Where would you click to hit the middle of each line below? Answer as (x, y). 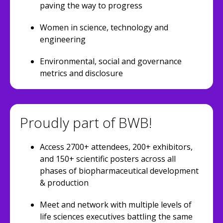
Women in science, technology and (104, 27)
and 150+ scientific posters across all (108, 159)
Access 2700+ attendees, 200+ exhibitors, (116, 147)
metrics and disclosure (81, 73)
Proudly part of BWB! (86, 122)
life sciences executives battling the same (116, 217)
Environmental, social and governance (111, 61)
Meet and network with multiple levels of (116, 205)
